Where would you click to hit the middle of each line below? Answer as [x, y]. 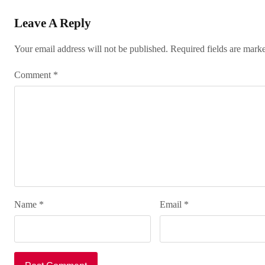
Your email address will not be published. [91, 49]
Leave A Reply [53, 23]
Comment [34, 75]
